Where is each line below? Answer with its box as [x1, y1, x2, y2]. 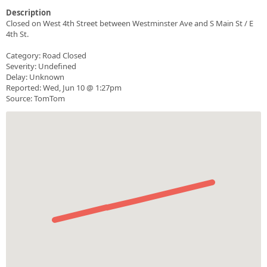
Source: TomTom [6, 93, 65, 104]
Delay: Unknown [6, 72, 64, 83]
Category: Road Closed [6, 50, 86, 61]
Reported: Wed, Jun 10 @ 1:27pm [6, 82, 122, 94]
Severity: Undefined [6, 61, 76, 72]
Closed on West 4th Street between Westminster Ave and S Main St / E [6, 18, 253, 29]
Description [6, 7, 51, 18]
